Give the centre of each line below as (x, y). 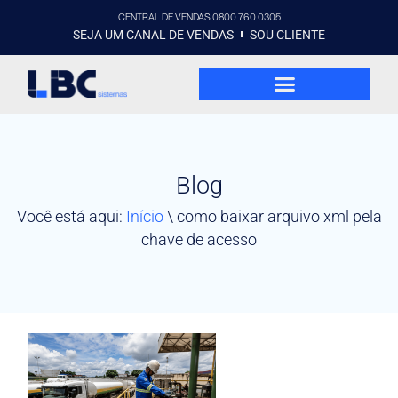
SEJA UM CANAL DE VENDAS (153, 34)
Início (144, 217)
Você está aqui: (71, 217)
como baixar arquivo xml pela (279, 217)
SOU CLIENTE (288, 34)
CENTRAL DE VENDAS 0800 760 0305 (199, 17)
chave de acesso (199, 240)
